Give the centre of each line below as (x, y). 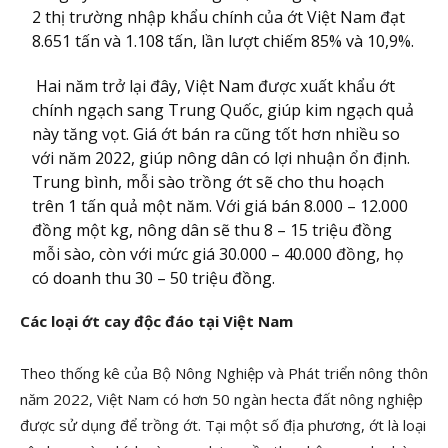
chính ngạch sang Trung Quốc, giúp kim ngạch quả (223, 110)
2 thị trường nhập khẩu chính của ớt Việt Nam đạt (219, 17)
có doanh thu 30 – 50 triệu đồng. (154, 278)
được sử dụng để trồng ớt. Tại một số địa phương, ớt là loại (223, 425)
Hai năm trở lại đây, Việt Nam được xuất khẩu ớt (214, 86)
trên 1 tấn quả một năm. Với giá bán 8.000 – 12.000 (220, 206)
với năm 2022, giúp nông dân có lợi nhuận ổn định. (221, 158)
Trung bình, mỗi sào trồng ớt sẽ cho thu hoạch (208, 182)
